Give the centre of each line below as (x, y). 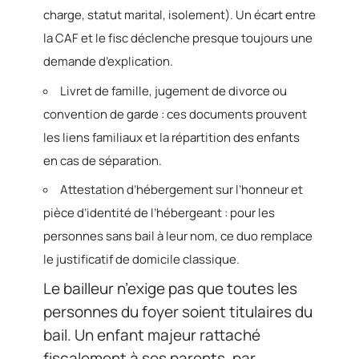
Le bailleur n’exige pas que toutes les (170, 288)
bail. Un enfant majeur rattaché (152, 335)
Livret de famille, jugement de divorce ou (173, 91)
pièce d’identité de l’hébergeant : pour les (159, 213)
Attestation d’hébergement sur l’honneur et (182, 190)
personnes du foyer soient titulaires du (178, 311)
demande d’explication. (108, 62)
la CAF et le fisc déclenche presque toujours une (178, 38)
